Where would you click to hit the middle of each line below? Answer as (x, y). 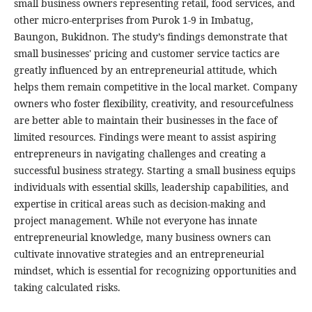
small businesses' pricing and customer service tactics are (146, 54)
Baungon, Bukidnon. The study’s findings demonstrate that (150, 37)
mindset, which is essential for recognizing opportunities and (155, 271)
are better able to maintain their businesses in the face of (145, 120)
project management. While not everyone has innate (135, 221)
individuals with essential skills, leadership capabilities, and (151, 187)
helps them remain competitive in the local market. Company (155, 87)
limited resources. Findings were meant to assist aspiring (145, 137)
